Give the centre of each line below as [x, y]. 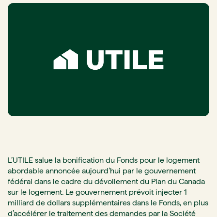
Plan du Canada [178, 182]
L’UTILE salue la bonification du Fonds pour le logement [104, 160]
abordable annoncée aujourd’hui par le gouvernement [102, 171]
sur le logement [35, 192]
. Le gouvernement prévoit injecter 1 [124, 192]
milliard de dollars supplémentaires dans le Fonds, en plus [108, 203]
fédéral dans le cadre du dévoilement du [79, 182]
